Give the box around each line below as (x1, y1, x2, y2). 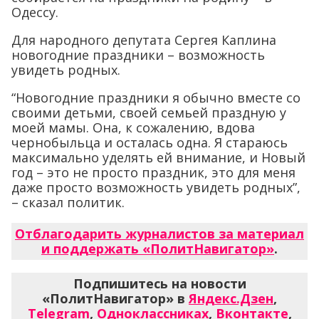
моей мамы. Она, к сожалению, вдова (11, 119, 255, 137)
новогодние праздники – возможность (11, 46, 265, 64)
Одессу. (11, 4, 58, 21)
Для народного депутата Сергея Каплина (11, 31, 276, 49)
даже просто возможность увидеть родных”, (11, 179, 300, 197)
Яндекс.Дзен (189, 290, 273, 308)
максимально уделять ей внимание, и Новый (11, 149, 305, 167)
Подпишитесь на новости (73, 275, 246, 293)
